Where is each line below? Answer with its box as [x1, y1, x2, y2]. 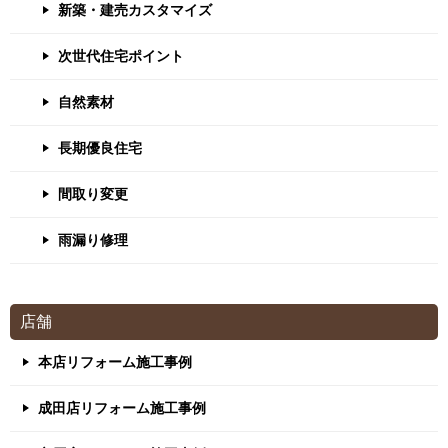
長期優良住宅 [58, 140, 142, 156]
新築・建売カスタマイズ [58, 2, 212, 18]
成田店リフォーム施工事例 [38, 400, 206, 416]
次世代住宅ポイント [58, 48, 184, 64]
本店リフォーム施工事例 [38, 354, 192, 370]
